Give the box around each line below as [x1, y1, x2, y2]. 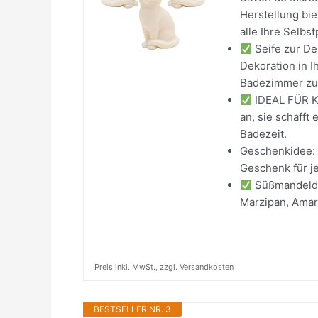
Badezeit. [240, 127, 287, 141]
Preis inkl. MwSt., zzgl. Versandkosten [94, 262, 234, 272]
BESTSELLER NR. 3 [94, 304, 171, 314]
